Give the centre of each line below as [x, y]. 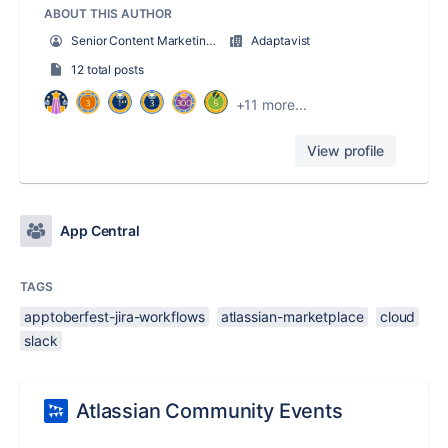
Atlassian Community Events [209, 411]
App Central [100, 230]
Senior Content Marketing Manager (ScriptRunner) [138, 40]
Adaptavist [281, 40]
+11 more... [271, 104]
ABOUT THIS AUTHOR [108, 13]
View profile [345, 150]
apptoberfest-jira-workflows [114, 316]
